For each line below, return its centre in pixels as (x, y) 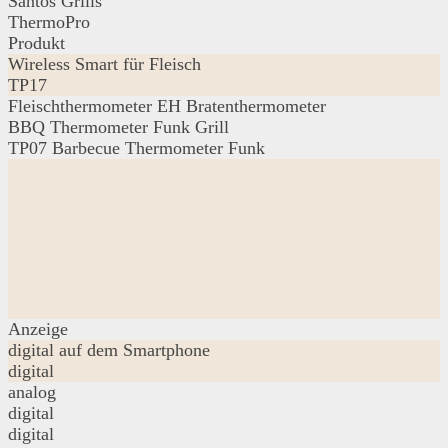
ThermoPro (49, 21)
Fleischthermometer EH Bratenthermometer (167, 105)
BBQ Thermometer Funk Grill (118, 126)
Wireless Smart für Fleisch (104, 63)
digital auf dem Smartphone (109, 349)
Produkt (36, 42)
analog (32, 391)
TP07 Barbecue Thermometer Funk (136, 147)
